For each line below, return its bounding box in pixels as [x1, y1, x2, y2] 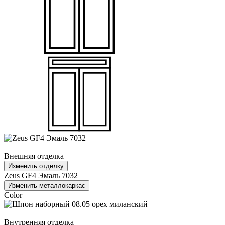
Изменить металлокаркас [8, 182, 85, 189]
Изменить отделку [8, 162, 64, 170]
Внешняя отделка [4, 152, 64, 160]
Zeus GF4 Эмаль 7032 [4, 171, 78, 180]
